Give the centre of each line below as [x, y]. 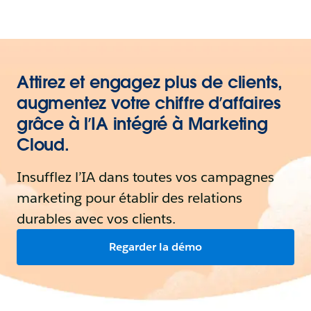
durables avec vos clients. [96, 219]
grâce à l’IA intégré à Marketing [142, 124]
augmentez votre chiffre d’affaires [149, 103]
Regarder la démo [155, 247]
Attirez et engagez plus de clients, [150, 82]
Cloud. [43, 145]
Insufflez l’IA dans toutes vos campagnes [146, 177]
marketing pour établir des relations [130, 198]
